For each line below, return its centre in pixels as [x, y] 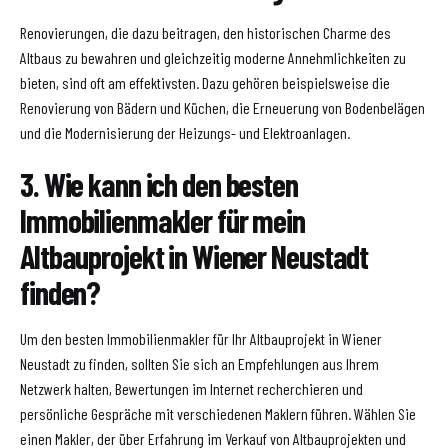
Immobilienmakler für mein [163, 220]
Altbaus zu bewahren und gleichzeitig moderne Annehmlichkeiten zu [213, 57]
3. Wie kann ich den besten [159, 184]
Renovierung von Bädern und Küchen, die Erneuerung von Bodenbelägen [222, 107]
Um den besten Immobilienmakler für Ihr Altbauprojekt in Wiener [201, 339]
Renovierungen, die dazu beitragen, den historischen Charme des [205, 32]
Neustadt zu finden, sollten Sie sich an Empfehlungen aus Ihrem [199, 364]
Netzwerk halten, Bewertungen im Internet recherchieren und [191, 389]
